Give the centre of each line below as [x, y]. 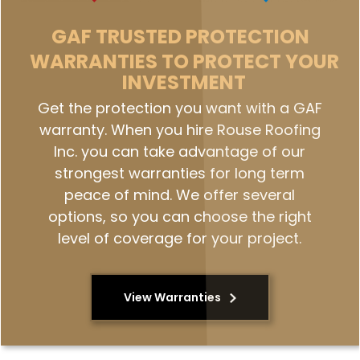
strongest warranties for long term [180, 173]
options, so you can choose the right [180, 217]
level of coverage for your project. [180, 238]
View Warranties [174, 297]
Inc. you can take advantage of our [180, 151]
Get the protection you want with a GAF [180, 108]
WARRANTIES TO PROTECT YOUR [184, 61]
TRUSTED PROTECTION [202, 37]
